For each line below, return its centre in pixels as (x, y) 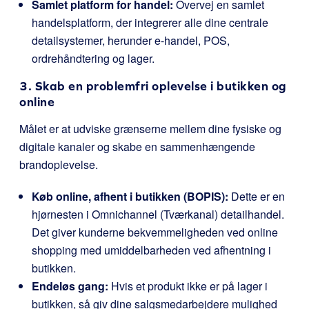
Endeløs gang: (70, 286)
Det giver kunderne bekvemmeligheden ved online (155, 232)
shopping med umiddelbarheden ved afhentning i (151, 250)
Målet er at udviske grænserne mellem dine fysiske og (150, 129)
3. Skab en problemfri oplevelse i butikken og (153, 86)
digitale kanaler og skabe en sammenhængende (137, 147)
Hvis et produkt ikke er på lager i (188, 286)
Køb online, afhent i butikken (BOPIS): (130, 196)
